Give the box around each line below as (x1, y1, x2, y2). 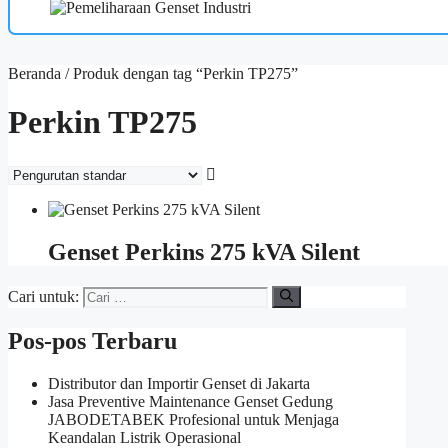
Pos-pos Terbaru (8, 327, 177, 354)
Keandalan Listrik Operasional (48, 428, 241, 446)
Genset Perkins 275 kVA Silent (48, 238, 360, 265)
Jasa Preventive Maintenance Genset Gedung (48, 392, 333, 410)
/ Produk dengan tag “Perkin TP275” (61, 65, 298, 82)
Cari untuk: (8, 288, 79, 306)
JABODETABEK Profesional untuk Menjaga (48, 410, 339, 428)
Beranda (8, 65, 61, 82)
